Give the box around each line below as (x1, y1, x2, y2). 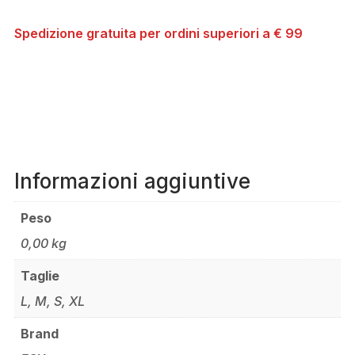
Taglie (20, 268, 59, 284)
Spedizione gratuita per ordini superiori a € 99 (13, 25, 303, 42)
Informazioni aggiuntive (13, 169, 250, 194)
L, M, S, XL (20, 293, 85, 310)
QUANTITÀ (13, 10, 74, 25)
